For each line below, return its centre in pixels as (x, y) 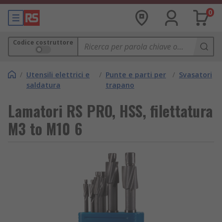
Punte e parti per (136, 75)
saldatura (43, 85)
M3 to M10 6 (45, 129)
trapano (120, 85)
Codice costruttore (43, 42)
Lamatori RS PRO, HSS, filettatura (110, 111)
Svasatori (195, 75)
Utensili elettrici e (58, 75)
